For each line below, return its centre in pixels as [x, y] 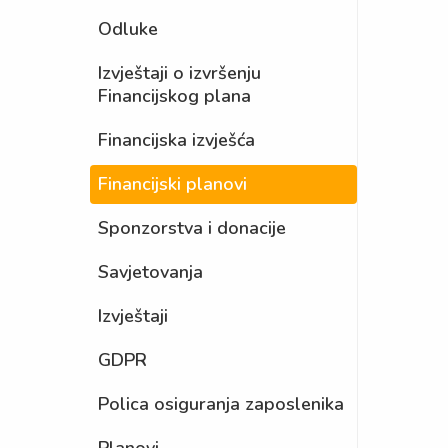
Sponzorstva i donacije [191, 228]
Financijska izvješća [176, 140]
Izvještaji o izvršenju [179, 73]
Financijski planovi [172, 184]
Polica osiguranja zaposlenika [220, 404]
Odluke [127, 29]
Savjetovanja [150, 272]
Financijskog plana [174, 96]
